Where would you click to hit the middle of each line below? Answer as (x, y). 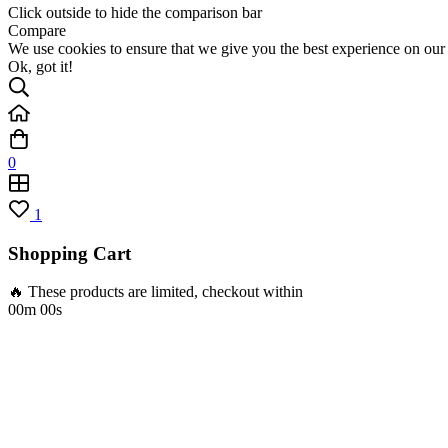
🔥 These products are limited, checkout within (155, 292)
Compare (37, 31)
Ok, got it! (40, 67)
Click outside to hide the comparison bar (135, 13)
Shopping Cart (69, 253)
